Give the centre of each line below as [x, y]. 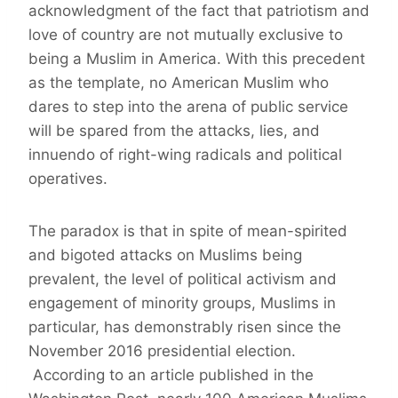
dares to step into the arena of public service [188, 107]
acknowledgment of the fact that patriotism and [199, 11]
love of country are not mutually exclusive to [186, 35]
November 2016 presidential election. [162, 351]
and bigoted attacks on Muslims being [165, 255]
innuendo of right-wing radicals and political [185, 155]
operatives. [68, 179]
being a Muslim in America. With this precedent [197, 59]
